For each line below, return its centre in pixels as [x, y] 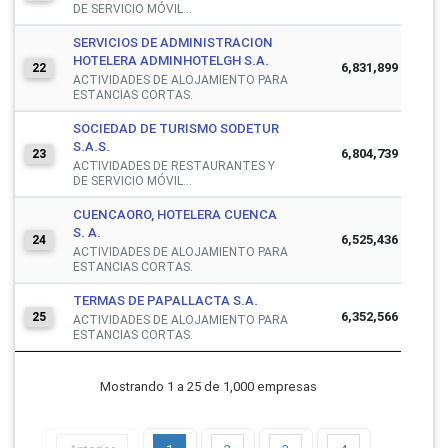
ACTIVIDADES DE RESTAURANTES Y [174, 165]
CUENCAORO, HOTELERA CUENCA [175, 214]
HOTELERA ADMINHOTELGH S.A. [171, 60]
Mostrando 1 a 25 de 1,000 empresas [208, 387]
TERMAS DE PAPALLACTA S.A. [165, 300]
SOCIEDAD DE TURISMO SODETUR [176, 128]
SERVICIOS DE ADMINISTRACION [173, 42]
